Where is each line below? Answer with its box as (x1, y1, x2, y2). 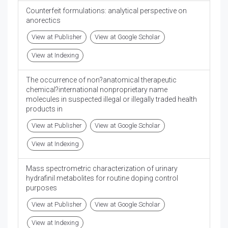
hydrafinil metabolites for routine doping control (26, 174, 178, 183)
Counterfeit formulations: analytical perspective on (26, 7, 187, 15)
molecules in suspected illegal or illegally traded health (26, 95, 197, 104)
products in (26, 105, 63, 113)
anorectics (26, 16, 61, 25)
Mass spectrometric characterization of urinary (26, 164, 178, 173)
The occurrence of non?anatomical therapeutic (26, 76, 177, 84)
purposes (26, 184, 57, 192)
